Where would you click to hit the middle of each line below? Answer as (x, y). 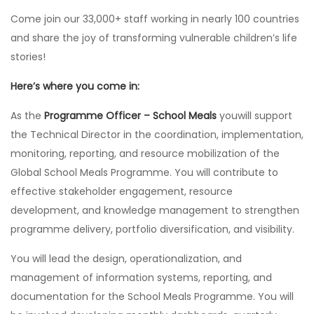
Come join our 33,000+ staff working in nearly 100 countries (155, 19)
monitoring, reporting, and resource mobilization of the (145, 153)
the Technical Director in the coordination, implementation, (157, 135)
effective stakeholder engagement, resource (122, 191)
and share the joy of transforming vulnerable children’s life (154, 38)
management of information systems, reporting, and (141, 278)
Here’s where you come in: (75, 86)
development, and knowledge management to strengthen (155, 210)
